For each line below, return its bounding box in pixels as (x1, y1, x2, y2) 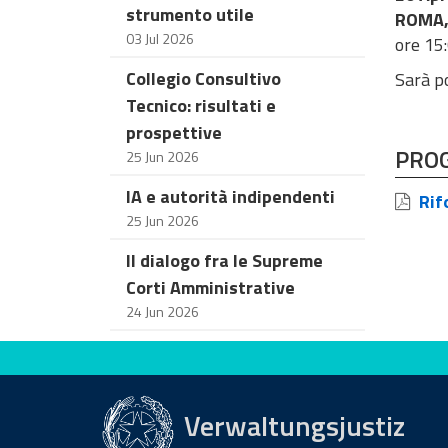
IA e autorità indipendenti (126, 183, 335, 210)
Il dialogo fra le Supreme (126, 247, 323, 274)
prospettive (126, 119, 222, 146)
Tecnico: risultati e (126, 92, 276, 119)
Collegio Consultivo (126, 65, 281, 92)
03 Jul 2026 (126, 28, 194, 49)
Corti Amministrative (126, 274, 295, 301)
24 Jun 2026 (126, 301, 199, 322)
